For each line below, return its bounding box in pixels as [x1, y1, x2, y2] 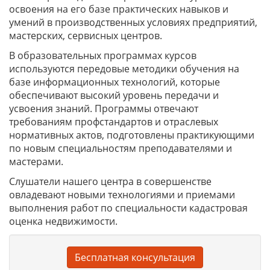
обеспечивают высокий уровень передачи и [9, 89, 219, 102]
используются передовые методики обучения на [9, 62, 239, 75]
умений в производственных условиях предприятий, [9, 16, 257, 29]
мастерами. [9, 155, 63, 168]
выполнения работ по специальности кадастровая [9, 201, 248, 215]
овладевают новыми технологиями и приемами [9, 188, 235, 201]
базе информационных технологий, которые [9, 75, 220, 89]
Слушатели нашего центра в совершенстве [9, 175, 212, 188]
